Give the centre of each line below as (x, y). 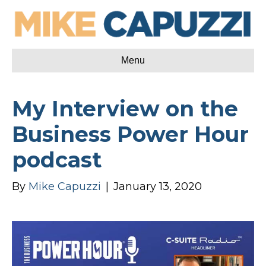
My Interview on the (125, 108)
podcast (57, 159)
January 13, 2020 (158, 186)
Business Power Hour (130, 134)
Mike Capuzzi (65, 186)
